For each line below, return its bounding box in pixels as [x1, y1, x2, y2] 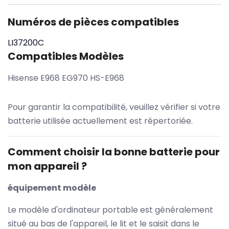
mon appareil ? [8, 158, 87, 173]
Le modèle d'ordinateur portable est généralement [8, 203, 213, 216]
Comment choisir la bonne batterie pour [8, 144, 220, 159]
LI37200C [8, 36, 44, 49]
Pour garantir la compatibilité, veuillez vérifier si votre [8, 101, 220, 113]
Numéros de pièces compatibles [8, 14, 179, 29]
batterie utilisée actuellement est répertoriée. [8, 114, 193, 127]
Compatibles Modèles [8, 49, 124, 63]
